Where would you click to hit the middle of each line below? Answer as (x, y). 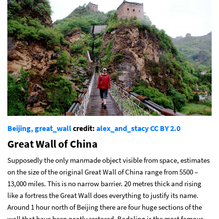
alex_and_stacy (122, 128)
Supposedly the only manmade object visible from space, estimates (109, 160)
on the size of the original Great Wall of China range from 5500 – (103, 172)
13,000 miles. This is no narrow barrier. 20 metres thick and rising (104, 183)
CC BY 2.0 (165, 128)
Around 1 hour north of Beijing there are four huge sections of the (105, 207)
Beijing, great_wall (39, 128)
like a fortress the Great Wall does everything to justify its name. (103, 195)
